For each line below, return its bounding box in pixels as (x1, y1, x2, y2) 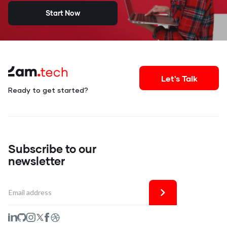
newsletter (8, 154, 65, 168)
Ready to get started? (8, 87, 88, 95)
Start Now (46, 9, 80, 18)
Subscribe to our (8, 142, 96, 156)
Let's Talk (161, 73, 198, 83)
